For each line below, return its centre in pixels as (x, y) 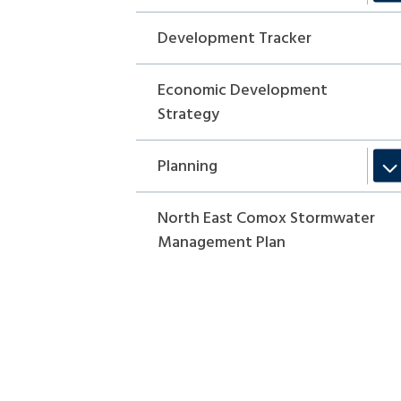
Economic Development (243, 90)
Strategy (189, 115)
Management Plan (222, 243)
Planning (188, 166)
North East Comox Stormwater (267, 218)
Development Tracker (235, 38)
